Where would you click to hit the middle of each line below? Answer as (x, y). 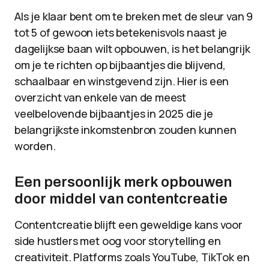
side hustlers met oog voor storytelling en (118, 241)
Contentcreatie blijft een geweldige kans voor (128, 225)
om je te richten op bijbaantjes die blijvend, (120, 65)
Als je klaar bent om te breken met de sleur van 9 (134, 16)
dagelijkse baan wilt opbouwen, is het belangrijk (132, 49)
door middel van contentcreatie (121, 199)
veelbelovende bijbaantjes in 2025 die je (114, 113)
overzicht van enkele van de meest (101, 97)
